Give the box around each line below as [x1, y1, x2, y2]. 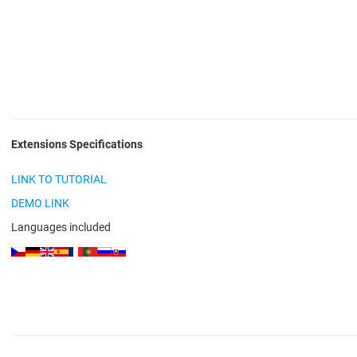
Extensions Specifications [11, 138, 143, 151]
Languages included [11, 221, 111, 233]
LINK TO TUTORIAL [11, 173, 107, 186]
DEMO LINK [11, 197, 69, 210]
